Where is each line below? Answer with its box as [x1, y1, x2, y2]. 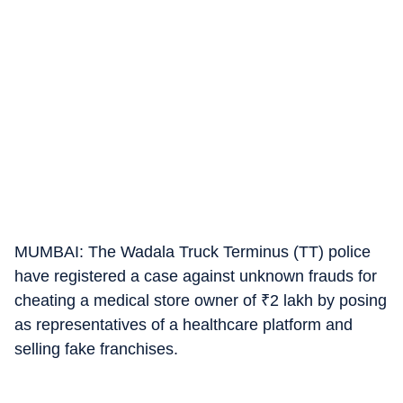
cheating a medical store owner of [14, 291, 261, 309]
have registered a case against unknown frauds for [14, 267, 377, 285]
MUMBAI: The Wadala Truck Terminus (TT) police [14, 243, 371, 261]
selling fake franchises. [14, 340, 178, 358]
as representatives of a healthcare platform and [14, 316, 353, 334]
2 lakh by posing [270, 291, 387, 309]
